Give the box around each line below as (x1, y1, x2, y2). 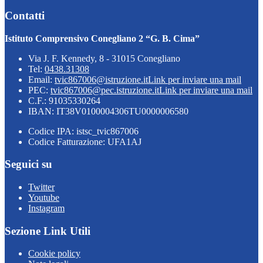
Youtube (28, 193, 59, 203)
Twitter (28, 182, 55, 192)
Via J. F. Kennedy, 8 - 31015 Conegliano (28, 53, 180, 63)
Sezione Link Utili (5, 224, 90, 237)
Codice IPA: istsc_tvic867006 (28, 126, 139, 136)
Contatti (5, 9, 45, 22)
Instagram (28, 203, 65, 213)
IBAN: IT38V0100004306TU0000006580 (28, 106, 188, 116)
